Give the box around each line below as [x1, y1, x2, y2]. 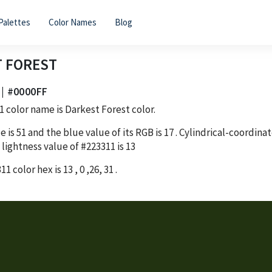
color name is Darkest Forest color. [4, 102, 155, 116]
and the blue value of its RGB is [28, 125, 164, 139]
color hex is [11, 162, 63, 176]
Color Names [48, 16, 97, 28]
